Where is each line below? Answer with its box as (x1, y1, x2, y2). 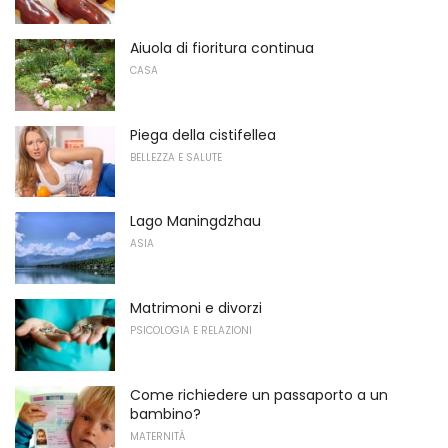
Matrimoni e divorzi (130, 298, 262, 319)
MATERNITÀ (130, 428, 185, 444)
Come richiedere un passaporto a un (130, 384, 388, 405)
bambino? (130, 403, 201, 424)
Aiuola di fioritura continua (130, 38, 314, 59)
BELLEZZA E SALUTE (130, 149, 222, 165)
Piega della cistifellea (130, 124, 276, 145)
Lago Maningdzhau (130, 211, 261, 232)
